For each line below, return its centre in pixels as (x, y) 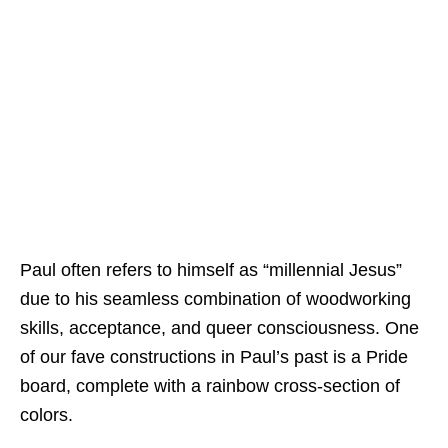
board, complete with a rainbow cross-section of (210, 385)
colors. (46, 414)
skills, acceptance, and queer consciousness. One (219, 327)
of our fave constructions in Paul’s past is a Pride (214, 356)
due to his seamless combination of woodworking (215, 298)
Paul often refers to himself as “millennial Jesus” (211, 269)
